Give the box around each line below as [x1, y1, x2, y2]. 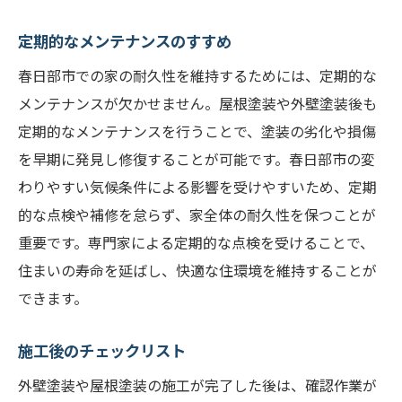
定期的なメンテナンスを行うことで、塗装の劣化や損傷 [18, 120, 376, 142]
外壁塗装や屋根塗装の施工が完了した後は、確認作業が [18, 374, 377, 396]
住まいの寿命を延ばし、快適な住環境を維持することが [18, 259, 377, 281]
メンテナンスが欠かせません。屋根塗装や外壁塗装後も [18, 92, 377, 114]
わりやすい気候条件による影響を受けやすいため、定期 [18, 176, 377, 197]
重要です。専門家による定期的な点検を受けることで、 [18, 232, 374, 253]
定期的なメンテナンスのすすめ [18, 30, 232, 52]
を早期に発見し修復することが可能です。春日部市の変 [18, 148, 375, 170]
